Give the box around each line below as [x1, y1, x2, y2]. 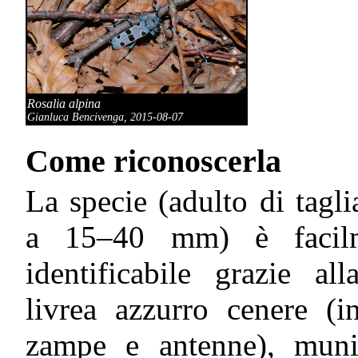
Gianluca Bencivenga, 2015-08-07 [27, 111, 183, 124]
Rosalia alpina [27, 97, 101, 111]
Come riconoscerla [26, 142, 281, 179]
